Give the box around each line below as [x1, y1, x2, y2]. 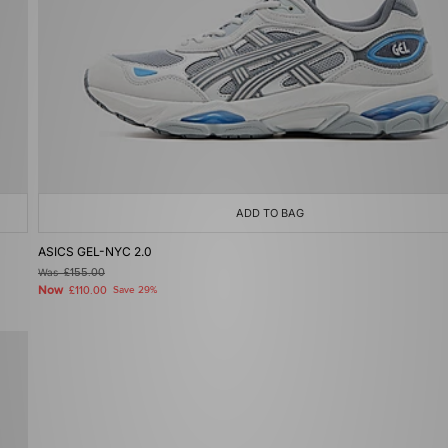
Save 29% [113, 284, 157, 296]
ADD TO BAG [236, 206, 304, 220]
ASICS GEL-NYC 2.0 [38, 244, 152, 259]
